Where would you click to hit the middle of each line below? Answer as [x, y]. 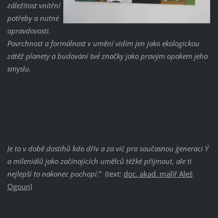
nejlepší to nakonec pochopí [52, 173]
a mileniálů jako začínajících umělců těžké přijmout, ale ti [99, 161]
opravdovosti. [29, 30]
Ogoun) [19, 186]
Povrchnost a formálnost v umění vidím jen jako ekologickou [103, 43]
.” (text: [110, 173]
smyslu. [19, 68]
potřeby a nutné [33, 18]
